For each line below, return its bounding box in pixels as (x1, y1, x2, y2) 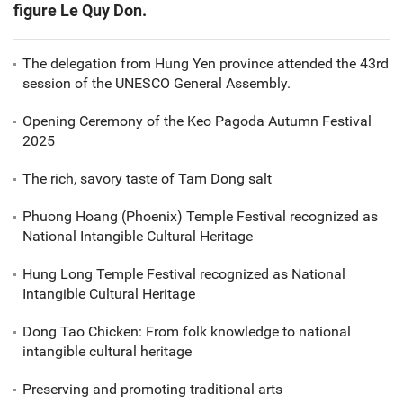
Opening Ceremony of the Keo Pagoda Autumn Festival (22, 112, 372, 130)
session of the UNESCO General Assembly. (22, 75, 291, 93)
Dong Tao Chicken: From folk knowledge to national (22, 323, 351, 341)
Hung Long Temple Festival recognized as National (22, 265, 345, 283)
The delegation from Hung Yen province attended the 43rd (22, 55, 389, 73)
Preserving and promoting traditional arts (22, 381, 282, 399)
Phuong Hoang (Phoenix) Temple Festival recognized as (22, 208, 378, 226)
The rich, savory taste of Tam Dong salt (22, 170, 272, 188)
